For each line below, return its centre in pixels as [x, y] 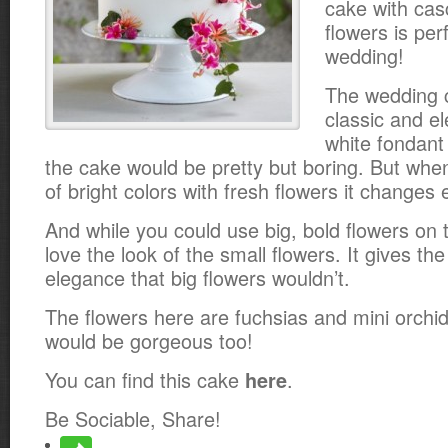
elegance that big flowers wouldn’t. [197, 277]
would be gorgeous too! [149, 340]
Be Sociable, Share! [133, 418]
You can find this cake [145, 379]
